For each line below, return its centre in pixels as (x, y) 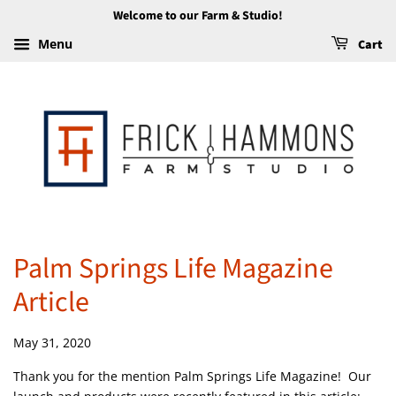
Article (51, 303)
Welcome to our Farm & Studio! (198, 16)
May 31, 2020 (52, 343)
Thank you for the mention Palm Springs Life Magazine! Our (192, 377)
